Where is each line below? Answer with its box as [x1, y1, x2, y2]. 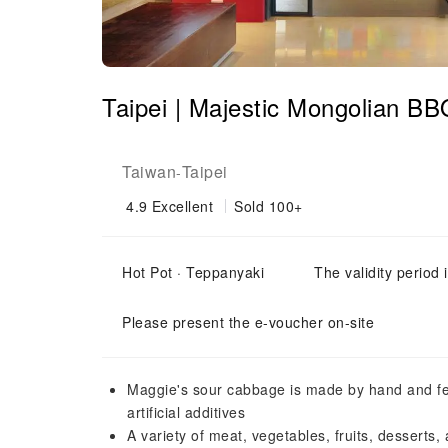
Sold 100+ [234, 196, 303, 216]
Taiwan [122, 160, 176, 183]
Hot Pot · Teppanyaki [122, 262, 264, 282]
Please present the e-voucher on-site [122, 312, 374, 332]
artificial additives [127, 402, 245, 422]
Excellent [151, 196, 213, 216]
